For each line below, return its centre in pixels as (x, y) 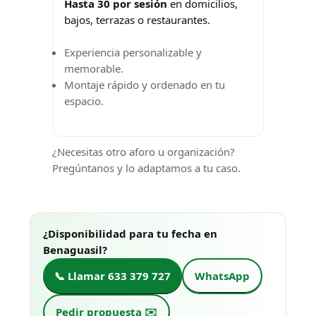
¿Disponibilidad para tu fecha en (130, 233)
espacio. (84, 101)
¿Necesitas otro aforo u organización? (144, 152)
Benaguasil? (75, 249)
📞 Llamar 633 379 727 (113, 275)
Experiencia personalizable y (133, 52)
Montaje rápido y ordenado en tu (145, 84)
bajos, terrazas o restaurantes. (137, 20)
